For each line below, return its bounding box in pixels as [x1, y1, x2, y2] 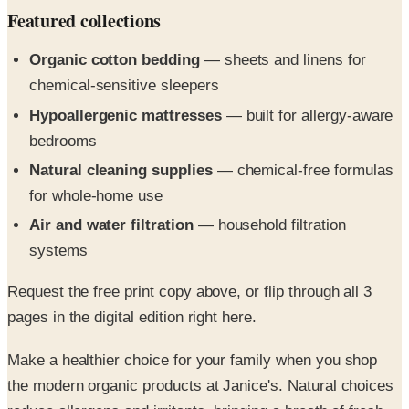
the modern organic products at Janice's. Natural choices [7, 333, 394, 351]
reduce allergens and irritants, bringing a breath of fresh [7, 359, 384, 377]
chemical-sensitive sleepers [29, 34, 219, 52]
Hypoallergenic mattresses [29, 63, 222, 81]
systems [29, 199, 88, 217]
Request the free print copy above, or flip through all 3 [7, 240, 372, 258]
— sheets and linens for [199, 8, 366, 26]
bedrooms [29, 89, 97, 107]
